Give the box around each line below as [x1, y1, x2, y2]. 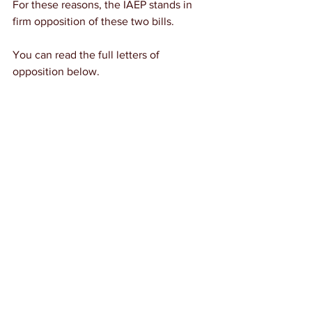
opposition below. [13, 65, 100, 77]
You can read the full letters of [13, 49, 162, 61]
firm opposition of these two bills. [13, 15, 174, 27]
